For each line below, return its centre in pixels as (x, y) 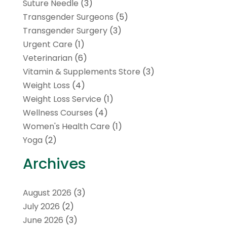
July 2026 (41, 206)
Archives (54, 163)
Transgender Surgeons (68, 17)
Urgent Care (47, 44)
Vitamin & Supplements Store (81, 71)
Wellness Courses (58, 112)
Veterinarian (47, 58)
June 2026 (43, 220)
